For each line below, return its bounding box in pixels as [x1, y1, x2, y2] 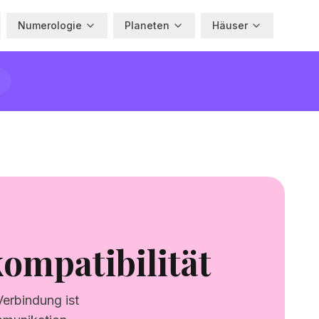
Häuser [212, 19, 248, 31]
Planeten [125, 19, 169, 31]
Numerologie [18, 19, 82, 31]
